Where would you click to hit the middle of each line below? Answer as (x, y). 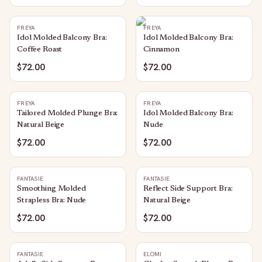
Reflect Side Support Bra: (188, 189)
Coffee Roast (40, 50)
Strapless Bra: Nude (52, 201)
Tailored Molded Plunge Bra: (68, 113)
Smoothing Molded (51, 189)
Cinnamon (161, 50)
